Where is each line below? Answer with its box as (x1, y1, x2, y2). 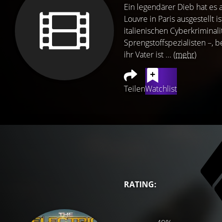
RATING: (124, 179, 157, 190)
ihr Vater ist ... (124, 49, 173, 60)
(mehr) (173, 49, 196, 60)
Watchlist (145, 83, 177, 94)
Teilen (124, 83, 145, 94)
